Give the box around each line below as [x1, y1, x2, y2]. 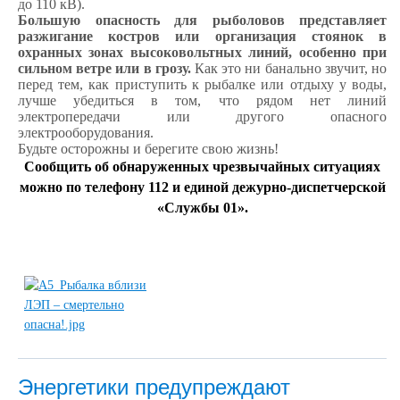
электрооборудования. [18, 125, 154, 141]
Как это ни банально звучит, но [195, 61, 387, 77]
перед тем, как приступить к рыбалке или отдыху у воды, [18, 77, 387, 93]
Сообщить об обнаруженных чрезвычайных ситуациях [24, 159, 380, 175]
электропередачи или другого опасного [18, 109, 387, 125]
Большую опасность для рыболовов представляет [18, 12, 387, 29]
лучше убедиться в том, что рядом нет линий [18, 93, 387, 109]
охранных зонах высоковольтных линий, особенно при [18, 45, 387, 61]
